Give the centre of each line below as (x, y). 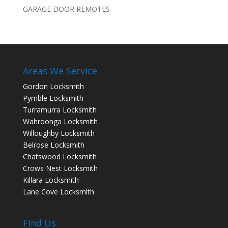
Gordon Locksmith (53, 86)
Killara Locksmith (51, 180)
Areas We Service (60, 70)
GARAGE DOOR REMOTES (66, 9)
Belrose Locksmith (53, 145)
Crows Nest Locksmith (60, 168)
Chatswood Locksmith (60, 156)
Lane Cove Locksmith (58, 191)
